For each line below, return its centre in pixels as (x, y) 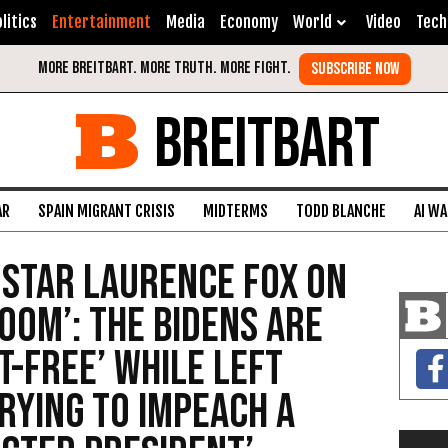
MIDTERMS (235, 211)
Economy (249, 22)
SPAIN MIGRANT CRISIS (106, 211)
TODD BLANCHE (341, 211)
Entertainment (101, 22)
